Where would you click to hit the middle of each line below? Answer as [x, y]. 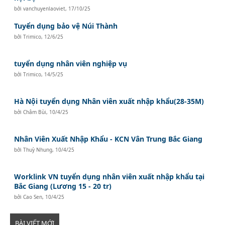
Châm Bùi [35, 112]
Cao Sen [33, 197]
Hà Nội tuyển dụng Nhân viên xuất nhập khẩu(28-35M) [109, 101]
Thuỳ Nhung [38, 149]
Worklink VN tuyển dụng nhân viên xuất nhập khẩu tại [109, 176]
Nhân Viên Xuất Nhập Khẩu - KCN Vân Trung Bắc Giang [108, 139]
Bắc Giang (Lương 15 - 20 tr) [63, 186]
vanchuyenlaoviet [44, 8]
